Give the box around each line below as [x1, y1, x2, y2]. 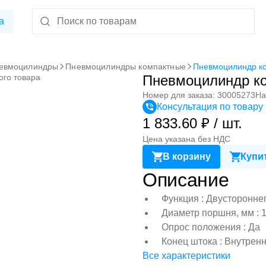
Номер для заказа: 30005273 [142, 90, 255, 100]
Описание [142, 169, 229, 191]
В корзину [163, 151, 211, 161]
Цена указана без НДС [142, 134, 230, 144]
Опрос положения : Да [161, 222, 260, 232]
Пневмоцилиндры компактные [65, 62, 186, 71]
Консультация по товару [157, 102, 263, 112]
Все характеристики [142, 251, 230, 261]
